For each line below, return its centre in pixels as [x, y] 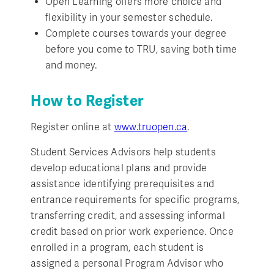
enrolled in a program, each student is [117, 247]
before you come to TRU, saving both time [141, 49]
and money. [71, 65]
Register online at [72, 127]
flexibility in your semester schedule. [129, 17]
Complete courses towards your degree [136, 33]
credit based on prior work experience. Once [132, 231]
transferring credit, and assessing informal [128, 216]
